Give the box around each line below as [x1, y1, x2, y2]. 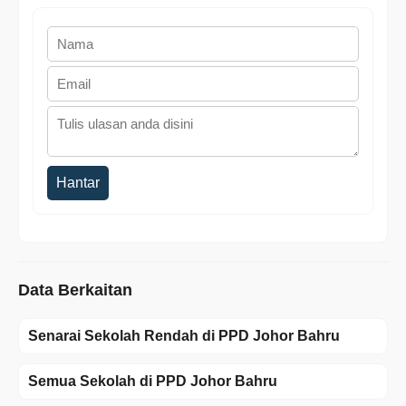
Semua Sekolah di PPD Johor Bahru [28, 373, 277, 390]
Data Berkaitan [18, 281, 132, 300]
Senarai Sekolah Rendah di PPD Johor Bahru [28, 328, 340, 344]
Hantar [56, 175, 100, 191]
